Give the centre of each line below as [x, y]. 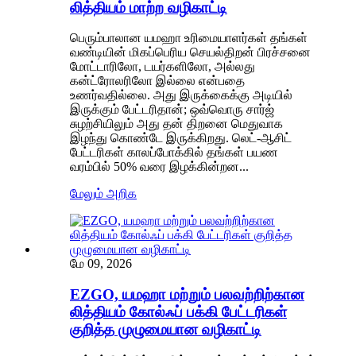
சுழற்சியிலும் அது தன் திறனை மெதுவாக [176, 124]
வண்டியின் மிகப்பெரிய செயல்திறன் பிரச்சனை [190, 52]
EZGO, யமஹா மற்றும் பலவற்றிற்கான [187, 294]
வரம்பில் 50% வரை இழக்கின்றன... [159, 167]
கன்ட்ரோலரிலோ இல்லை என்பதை [157, 81]
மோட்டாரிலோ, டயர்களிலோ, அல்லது [163, 67]
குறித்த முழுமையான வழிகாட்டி [166, 329]
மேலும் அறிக [103, 194]
